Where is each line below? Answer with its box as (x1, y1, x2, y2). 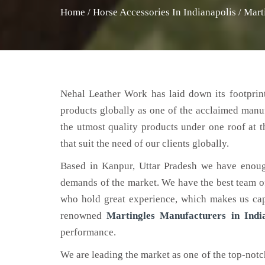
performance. (60, 227, 116, 238)
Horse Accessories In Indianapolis (93, 7, 236, 18)
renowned (60, 210, 107, 221)
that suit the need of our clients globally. (60, 138, 229, 149)
